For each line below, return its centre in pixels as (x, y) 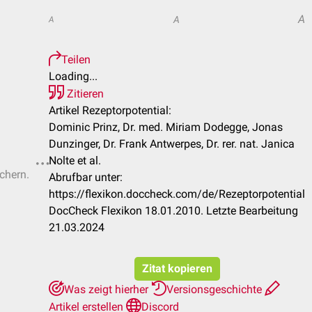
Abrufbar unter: (86, 177)
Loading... (73, 76)
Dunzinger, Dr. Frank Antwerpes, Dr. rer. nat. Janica (172, 144)
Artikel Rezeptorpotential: (110, 110)
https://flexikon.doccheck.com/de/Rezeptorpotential (177, 194)
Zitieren (84, 94)
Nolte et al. (75, 161)
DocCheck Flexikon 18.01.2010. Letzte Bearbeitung (173, 211)
